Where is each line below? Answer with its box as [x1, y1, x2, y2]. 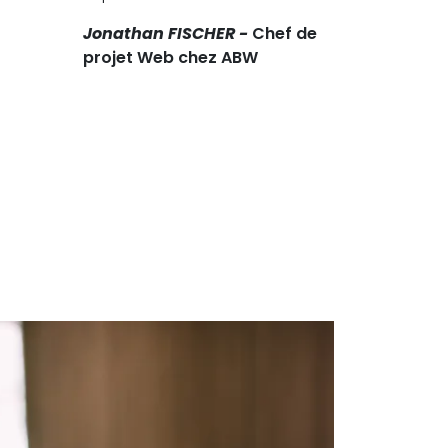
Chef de [248, 21, 317, 45]
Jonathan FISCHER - [83, 21, 248, 45]
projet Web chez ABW [83, 45, 258, 69]
